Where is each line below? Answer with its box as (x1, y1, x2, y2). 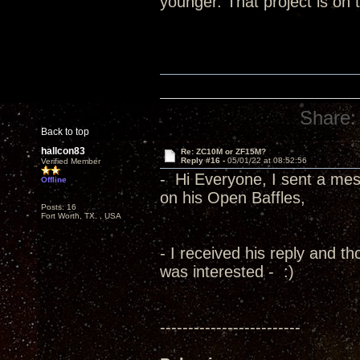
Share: (300, 107, 357, 129)
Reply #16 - (180, 156, 227, 165)
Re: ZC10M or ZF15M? (180, 147, 266, 156)
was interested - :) (160, 263, 294, 280)
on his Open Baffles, (160, 189, 305, 207)
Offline (41, 175, 67, 184)
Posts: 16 (41, 202, 76, 211)
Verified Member (41, 157, 100, 166)
